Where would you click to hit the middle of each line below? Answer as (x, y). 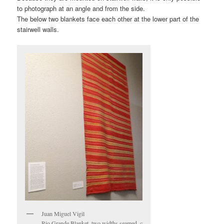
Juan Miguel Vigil (63, 213)
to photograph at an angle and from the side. (81, 8)
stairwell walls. (38, 29)
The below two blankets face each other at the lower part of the (108, 18)
